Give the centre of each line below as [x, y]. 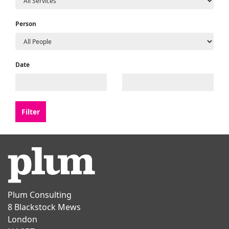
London [22, 219]
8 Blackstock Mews [44, 207]
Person [26, 24]
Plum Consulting [40, 195]
